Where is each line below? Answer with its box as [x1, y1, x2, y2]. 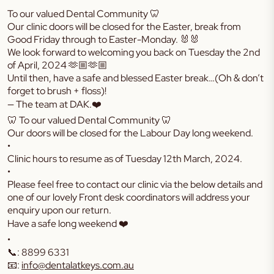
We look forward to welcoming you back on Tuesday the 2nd [7, 46, 260, 59]
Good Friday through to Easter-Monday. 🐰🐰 [7, 33, 199, 46]
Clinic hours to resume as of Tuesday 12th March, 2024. [7, 152, 242, 165]
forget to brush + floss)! [7, 84, 106, 97]
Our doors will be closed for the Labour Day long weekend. [7, 127, 253, 139]
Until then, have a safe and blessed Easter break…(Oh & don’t [7, 72, 264, 84]
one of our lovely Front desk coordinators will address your [7, 191, 250, 204]
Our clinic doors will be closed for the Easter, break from [7, 20, 241, 33]
